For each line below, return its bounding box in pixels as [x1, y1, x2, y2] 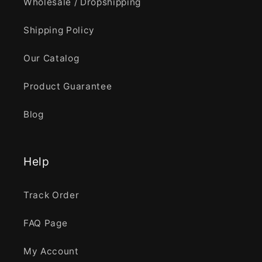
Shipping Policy [23, 25, 95, 36]
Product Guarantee [23, 81, 112, 92]
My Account [23, 246, 79, 257]
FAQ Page [23, 218, 68, 229]
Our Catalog [23, 53, 80, 64]
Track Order [23, 189, 80, 201]
